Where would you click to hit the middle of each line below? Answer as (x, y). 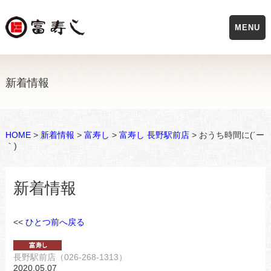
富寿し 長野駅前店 (154, 135)
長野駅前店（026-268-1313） (70, 257)
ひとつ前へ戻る (55, 222)
